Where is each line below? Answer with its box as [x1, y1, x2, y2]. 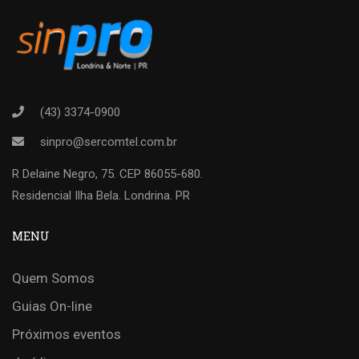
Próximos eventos [12, 326, 121, 342]
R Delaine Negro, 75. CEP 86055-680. [12, 167, 203, 181]
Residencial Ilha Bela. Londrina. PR [12, 188, 190, 203]
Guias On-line [12, 298, 92, 314]
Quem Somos [12, 270, 95, 286]
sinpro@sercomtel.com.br [40, 135, 177, 149]
